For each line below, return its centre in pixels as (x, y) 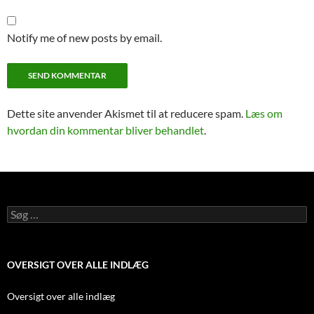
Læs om (264, 113)
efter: (18, 224)
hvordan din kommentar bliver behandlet (105, 130)
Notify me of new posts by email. (84, 37)
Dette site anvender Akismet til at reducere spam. (126, 113)
